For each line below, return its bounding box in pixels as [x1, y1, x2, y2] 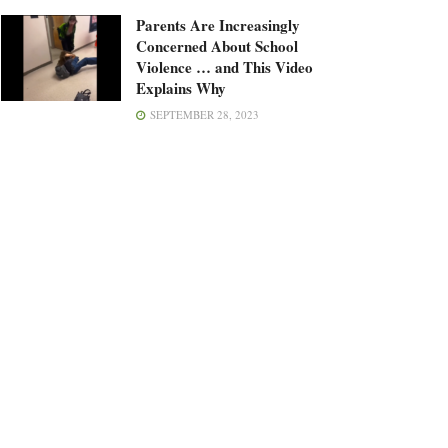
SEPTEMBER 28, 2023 [147, 107, 259, 123]
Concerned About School [136, 35, 298, 58]
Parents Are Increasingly [136, 14, 300, 37]
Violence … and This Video [136, 56, 313, 79]
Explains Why [136, 77, 226, 100]
